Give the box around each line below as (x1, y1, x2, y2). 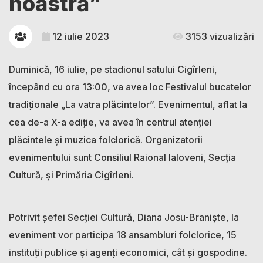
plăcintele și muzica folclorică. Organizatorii (9, 133, 203, 146)
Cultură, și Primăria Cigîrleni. (9, 168, 134, 181)
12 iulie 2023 (50, 30, 109, 42)
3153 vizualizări (183, 30, 254, 42)
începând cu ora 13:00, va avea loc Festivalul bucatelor (9, 80, 251, 93)
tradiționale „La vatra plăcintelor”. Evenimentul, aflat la (9, 98, 247, 110)
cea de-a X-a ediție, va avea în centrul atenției (9, 116, 212, 128)
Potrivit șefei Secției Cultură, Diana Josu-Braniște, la (9, 211, 239, 223)
